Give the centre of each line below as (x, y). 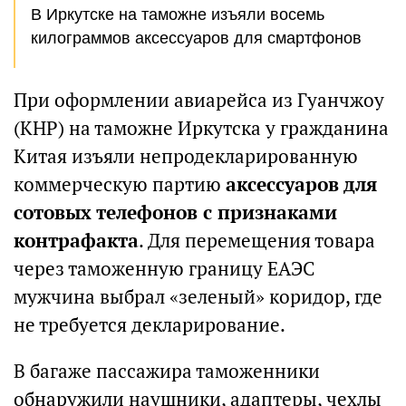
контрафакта (76, 241)
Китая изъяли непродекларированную (186, 156)
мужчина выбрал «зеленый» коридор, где (198, 297)
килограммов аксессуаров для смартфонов (196, 38)
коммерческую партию (120, 184)
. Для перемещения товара (257, 241)
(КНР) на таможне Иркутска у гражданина (201, 128)
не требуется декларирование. (150, 325)
